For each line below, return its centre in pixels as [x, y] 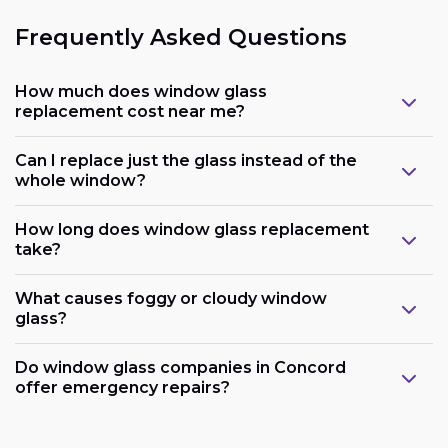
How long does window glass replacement [192, 230]
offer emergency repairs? [122, 388]
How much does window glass [141, 92]
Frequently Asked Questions [181, 37]
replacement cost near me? [130, 112]
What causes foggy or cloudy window [171, 299]
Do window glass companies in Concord [180, 368]
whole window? [80, 181]
